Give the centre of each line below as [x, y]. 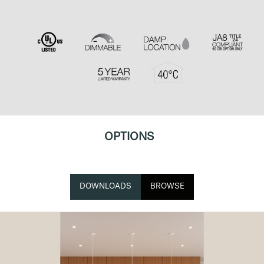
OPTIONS [129, 138]
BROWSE [167, 187]
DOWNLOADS [105, 187]
